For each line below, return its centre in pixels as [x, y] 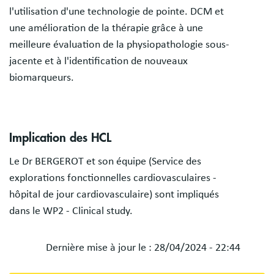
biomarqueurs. [42, 77]
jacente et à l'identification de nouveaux [98, 61]
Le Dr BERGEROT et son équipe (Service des [105, 162]
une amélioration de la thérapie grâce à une [106, 28]
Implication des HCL [60, 138]
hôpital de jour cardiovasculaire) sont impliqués [114, 195]
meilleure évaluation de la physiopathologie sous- [119, 44]
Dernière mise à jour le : [100, 248]
